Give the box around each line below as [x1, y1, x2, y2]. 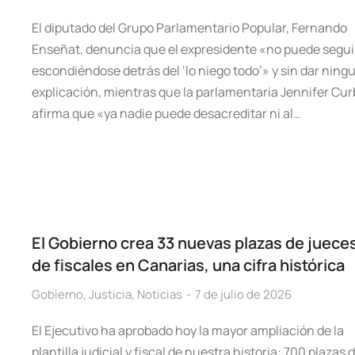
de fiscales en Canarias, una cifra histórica [32, 254, 345, 276]
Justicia [89, 286, 132, 303]
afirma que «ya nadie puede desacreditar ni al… [32, 105, 301, 122]
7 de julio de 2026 [195, 286, 292, 303]
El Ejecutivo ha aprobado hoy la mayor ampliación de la [32, 322, 344, 339]
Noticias [137, 286, 182, 303]
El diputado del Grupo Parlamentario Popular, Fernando [32, 19, 347, 36]
